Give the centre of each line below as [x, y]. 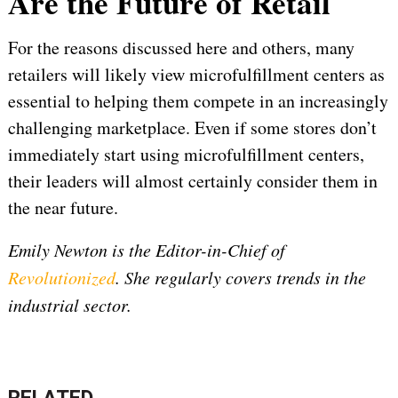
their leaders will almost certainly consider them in [192, 181]
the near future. [63, 208]
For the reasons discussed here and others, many [181, 48]
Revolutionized [61, 278]
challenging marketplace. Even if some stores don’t [192, 128]
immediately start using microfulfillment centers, [186, 155]
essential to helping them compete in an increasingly [198, 101]
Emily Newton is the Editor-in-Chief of [146, 250]
